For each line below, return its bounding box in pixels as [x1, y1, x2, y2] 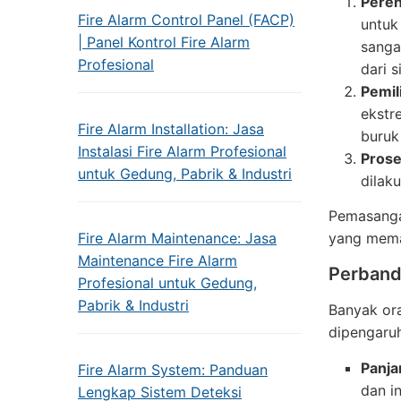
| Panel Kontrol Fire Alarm [78, 33, 250, 51]
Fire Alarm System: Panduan [78, 361, 268, 379]
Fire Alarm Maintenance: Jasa [78, 229, 277, 247]
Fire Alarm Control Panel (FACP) [78, 11, 294, 29]
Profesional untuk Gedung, [78, 274, 257, 292]
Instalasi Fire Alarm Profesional [78, 142, 286, 160]
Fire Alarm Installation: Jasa [78, 120, 264, 138]
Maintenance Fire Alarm [78, 252, 237, 269]
